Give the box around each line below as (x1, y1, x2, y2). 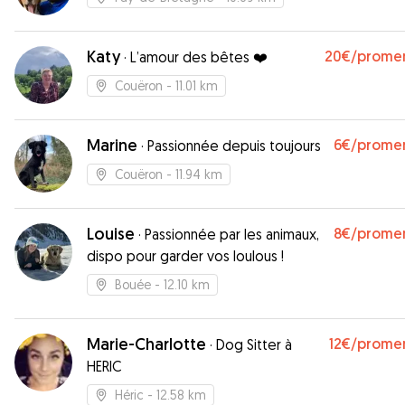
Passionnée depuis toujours (147, 137, 321, 155)
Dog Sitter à (216, 335, 292, 353)
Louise (87, 223, 135, 244)
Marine (87, 135, 137, 155)
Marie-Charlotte (87, 334, 206, 354)
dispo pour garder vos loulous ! (87, 247, 284, 265)
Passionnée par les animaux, (145, 225, 319, 243)
